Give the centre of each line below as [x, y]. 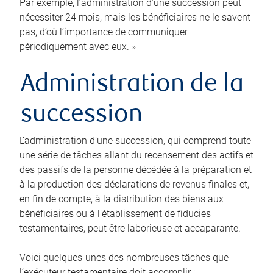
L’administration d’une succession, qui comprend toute [135, 140]
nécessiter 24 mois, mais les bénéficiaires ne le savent [135, 17]
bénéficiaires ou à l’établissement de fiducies [115, 213]
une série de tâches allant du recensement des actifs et [136, 155]
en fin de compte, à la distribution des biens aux [122, 199]
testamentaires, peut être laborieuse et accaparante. [130, 228]
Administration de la [132, 85]
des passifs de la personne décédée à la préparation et [136, 169]
